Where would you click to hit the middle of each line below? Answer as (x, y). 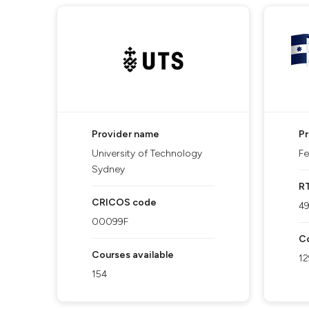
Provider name (126, 134)
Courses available (133, 255)
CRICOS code (124, 202)
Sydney (108, 169)
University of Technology (147, 153)
